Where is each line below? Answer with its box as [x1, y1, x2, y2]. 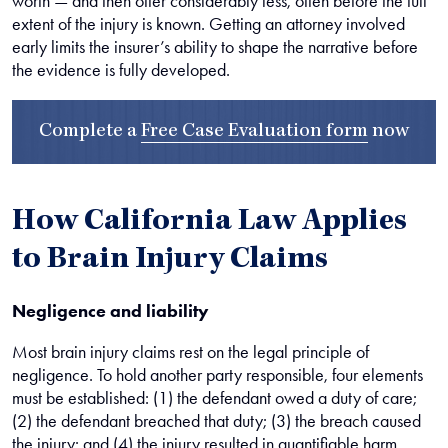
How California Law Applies [12, 207, 407, 239]
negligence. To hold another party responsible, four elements [12, 364, 423, 386]
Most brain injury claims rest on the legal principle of [12, 341, 369, 363]
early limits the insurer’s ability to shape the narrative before [12, 36, 418, 58]
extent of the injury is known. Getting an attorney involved [12, 13, 405, 35]
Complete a [39, 122, 141, 142]
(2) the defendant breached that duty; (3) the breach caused [12, 410, 421, 432]
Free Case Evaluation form [141, 122, 368, 142]
